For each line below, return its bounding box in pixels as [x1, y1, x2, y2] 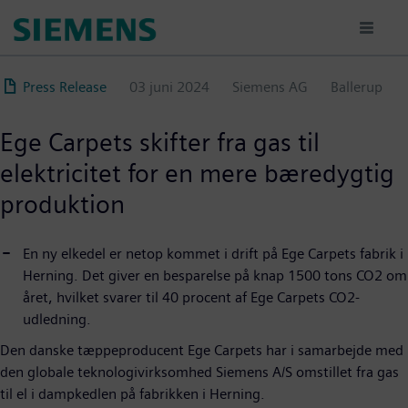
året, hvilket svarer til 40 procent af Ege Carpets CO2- [23, 289, 360, 306]
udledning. [23, 311, 91, 328]
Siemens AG [232, 78, 308, 96]
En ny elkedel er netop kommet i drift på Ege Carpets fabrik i [23, 245, 403, 262]
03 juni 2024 [129, 78, 209, 96]
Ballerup [331, 78, 382, 96]
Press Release [23, 78, 107, 96]
